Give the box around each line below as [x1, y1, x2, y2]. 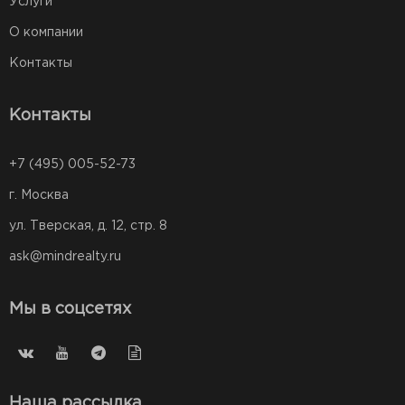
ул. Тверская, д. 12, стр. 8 [9, 221, 167, 231]
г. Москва [9, 190, 69, 201]
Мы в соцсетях [9, 302, 131, 316]
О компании [9, 27, 83, 38]
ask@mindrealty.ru [9, 251, 121, 262]
